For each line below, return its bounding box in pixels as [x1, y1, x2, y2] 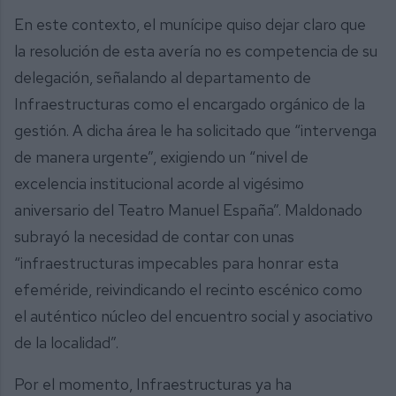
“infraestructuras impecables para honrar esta [14, 252, 339, 273]
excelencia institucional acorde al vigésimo [14, 172, 304, 194]
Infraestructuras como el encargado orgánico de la [14, 93, 365, 114]
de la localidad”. [14, 331, 118, 353]
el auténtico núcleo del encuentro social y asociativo [14, 305, 373, 326]
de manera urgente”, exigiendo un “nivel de [14, 146, 308, 167]
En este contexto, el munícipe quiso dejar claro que [14, 13, 366, 34]
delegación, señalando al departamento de [14, 66, 311, 88]
